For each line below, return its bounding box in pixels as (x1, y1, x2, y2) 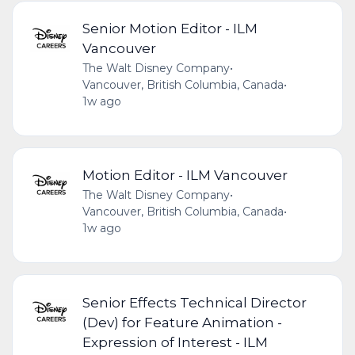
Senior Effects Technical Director (82, 293, 307, 311)
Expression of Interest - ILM (82, 333, 268, 350)
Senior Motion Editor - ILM (82, 20, 258, 37)
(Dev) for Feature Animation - (82, 313, 282, 330)
